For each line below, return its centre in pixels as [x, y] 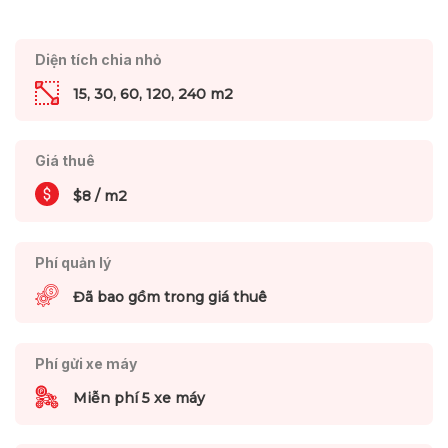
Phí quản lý [72, 262]
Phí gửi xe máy [85, 363]
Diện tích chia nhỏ [98, 59]
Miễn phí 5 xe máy [138, 398]
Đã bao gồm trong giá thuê [169, 296]
